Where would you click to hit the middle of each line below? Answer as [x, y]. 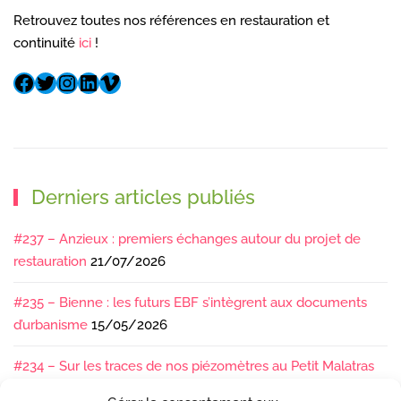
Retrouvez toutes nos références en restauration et [171, 21]
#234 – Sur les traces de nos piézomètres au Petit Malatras [194, 367]
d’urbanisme [51, 325]
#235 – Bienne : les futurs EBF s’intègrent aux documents [190, 303]
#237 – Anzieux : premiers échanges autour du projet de [187, 239]
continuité [46, 43]
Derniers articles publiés [141, 197]
